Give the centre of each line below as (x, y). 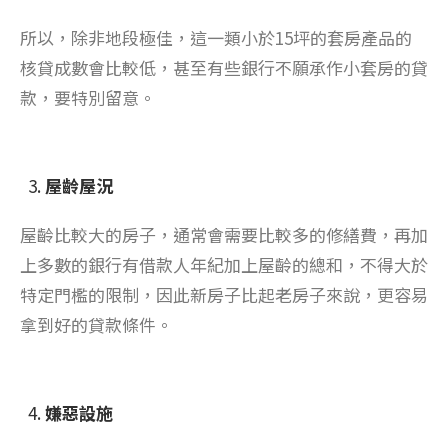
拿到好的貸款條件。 (96, 324)
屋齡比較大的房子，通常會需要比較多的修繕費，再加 (224, 234)
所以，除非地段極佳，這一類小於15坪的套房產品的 (216, 37)
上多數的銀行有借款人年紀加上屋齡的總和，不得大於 (224, 264)
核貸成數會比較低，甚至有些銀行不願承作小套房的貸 (224, 67)
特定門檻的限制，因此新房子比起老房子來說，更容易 (224, 294)
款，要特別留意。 (88, 97)
